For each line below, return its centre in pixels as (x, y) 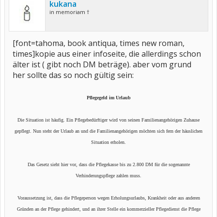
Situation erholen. (108, 142)
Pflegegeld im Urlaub (108, 98)
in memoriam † (70, 12)
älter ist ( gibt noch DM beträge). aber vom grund (102, 64)
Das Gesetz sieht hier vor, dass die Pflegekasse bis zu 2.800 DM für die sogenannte (108, 164)
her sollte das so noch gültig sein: (73, 75)
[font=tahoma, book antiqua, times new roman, (99, 43)
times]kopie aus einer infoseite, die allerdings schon (107, 54)
